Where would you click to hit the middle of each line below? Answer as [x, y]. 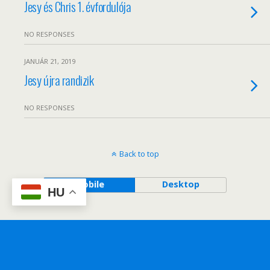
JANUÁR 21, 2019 [50, 61]
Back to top [139, 154]
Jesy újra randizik [59, 80]
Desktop [181, 184]
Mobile [89, 184]
